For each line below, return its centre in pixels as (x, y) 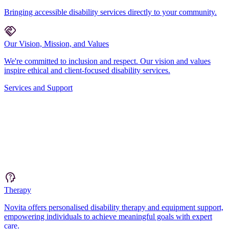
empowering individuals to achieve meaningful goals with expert (108, 216)
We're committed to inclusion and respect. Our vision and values (107, 61)
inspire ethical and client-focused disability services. (87, 70)
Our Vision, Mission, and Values (56, 43)
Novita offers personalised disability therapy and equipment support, (114, 207)
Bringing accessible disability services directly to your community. (110, 12)
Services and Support (38, 87)
